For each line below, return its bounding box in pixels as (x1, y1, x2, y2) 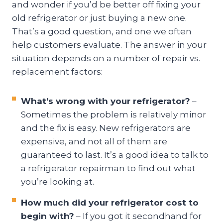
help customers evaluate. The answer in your (12, 39, 207, 50)
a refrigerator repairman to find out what (21, 163, 196, 173)
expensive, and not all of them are (21, 136, 167, 146)
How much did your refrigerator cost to (21, 197, 199, 208)
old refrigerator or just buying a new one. (12, 12, 187, 23)
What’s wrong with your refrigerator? (21, 96, 190, 106)
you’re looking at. (21, 176, 96, 187)
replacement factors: (12, 66, 103, 77)
